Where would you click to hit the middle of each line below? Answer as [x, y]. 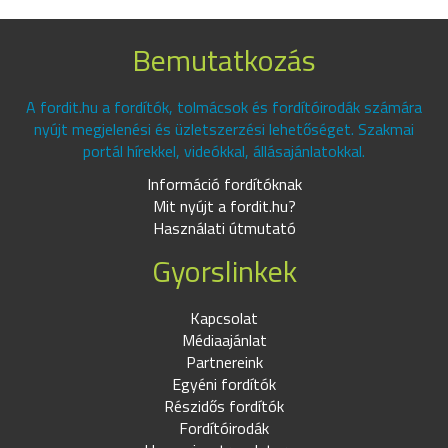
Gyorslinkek [224, 271]
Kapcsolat [224, 318]
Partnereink [224, 362]
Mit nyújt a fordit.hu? [224, 206]
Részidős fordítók [224, 406]
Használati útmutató [224, 228]
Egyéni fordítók [224, 384]
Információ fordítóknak [224, 184]
